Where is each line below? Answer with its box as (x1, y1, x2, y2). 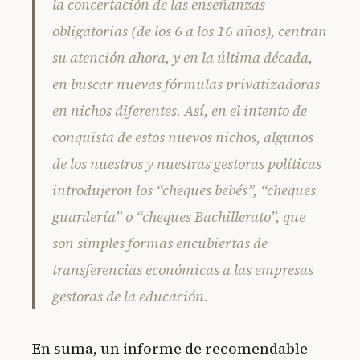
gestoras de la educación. (52, 285, 208, 306)
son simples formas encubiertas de (52, 232, 268, 253)
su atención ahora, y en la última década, (52, 47, 313, 67)
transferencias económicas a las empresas (52, 259, 313, 280)
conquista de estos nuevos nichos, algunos (52, 126, 313, 147)
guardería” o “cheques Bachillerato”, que (52, 206, 305, 227)
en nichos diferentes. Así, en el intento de (52, 100, 307, 121)
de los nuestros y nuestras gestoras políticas (52, 153, 321, 174)
